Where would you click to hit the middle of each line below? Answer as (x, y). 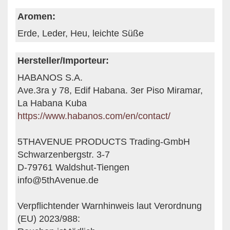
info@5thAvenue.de (58, 180)
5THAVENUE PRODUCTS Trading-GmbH (104, 141)
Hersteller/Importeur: (63, 60)
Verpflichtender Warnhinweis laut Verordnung (110, 206)
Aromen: (36, 16)
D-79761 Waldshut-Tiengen (73, 167)
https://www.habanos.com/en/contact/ (94, 116)
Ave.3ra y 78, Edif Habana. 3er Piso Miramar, (110, 90)
